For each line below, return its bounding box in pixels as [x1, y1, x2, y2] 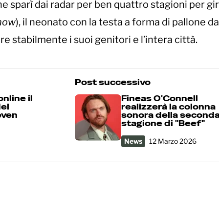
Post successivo [75, 77, 151, 88]
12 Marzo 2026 [149, 136, 197, 145]
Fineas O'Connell [121, 93, 198, 104]
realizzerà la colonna [121, 101, 216, 112]
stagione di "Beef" [121, 118, 205, 129]
